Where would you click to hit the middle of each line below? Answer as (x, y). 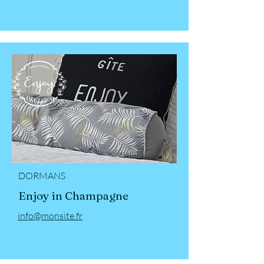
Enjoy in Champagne (73, 195)
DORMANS (42, 175)
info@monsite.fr (50, 215)
